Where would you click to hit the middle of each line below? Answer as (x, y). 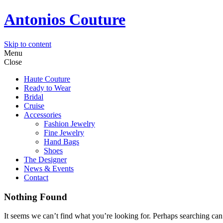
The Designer (45, 159)
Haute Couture (47, 79)
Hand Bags (61, 141)
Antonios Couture (65, 20)
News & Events (49, 168)
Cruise (34, 106)
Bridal (34, 97)
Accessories (43, 114)
